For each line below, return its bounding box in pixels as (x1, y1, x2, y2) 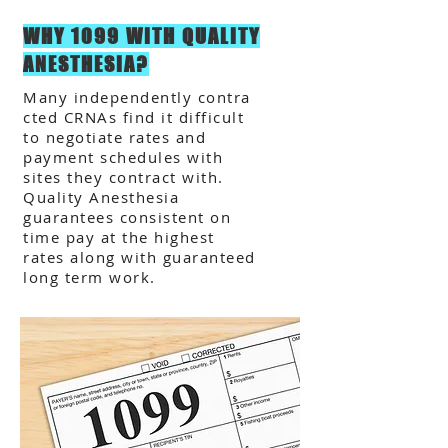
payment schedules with (23, 147, 223, 167)
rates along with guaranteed (23, 247, 256, 267)
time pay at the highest (23, 227, 215, 247)
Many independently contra (23, 87, 251, 107)
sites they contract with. (23, 167, 224, 187)
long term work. (23, 267, 156, 287)
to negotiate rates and (23, 127, 206, 147)
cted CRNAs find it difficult (23, 107, 244, 127)
